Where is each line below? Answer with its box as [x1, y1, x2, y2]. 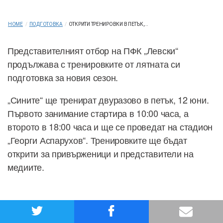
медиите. [7, 160, 44, 174]
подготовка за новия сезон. [7, 71, 118, 84]
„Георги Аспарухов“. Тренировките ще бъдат [7, 133, 187, 147]
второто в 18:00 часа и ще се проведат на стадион [7, 120, 213, 133]
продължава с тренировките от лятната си [7, 57, 180, 71]
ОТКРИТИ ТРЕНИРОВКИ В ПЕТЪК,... [68, 21, 148, 27]
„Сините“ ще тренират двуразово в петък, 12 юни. [7, 93, 209, 107]
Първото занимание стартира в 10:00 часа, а [7, 107, 189, 120]
